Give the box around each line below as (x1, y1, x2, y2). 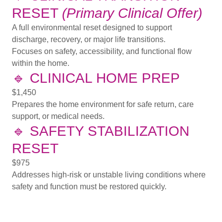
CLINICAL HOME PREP (30, 70, 180, 86)
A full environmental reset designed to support (12, 23, 172, 32)
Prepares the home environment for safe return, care (12, 100, 194, 109)
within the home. (12, 59, 69, 68)
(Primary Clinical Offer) (62, 5, 202, 21)
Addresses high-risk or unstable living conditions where (12, 170, 206, 179)
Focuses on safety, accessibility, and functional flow (12, 47, 192, 56)
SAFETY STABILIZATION (30, 123, 189, 139)
